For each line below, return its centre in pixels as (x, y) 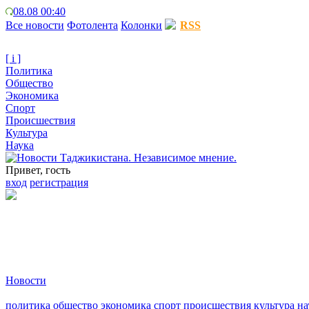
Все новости (35, 25)
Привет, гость (38, 170)
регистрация (59, 182)
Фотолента (92, 25)
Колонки (141, 25)
